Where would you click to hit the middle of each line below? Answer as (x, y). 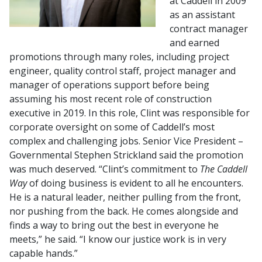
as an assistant (202, 14)
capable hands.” (44, 253)
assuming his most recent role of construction (111, 99)
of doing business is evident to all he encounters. (135, 183)
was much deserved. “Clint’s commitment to (105, 169)
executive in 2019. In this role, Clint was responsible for (130, 113)
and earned (194, 42)
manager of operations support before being (109, 85)
